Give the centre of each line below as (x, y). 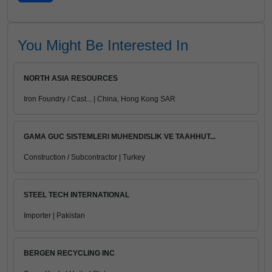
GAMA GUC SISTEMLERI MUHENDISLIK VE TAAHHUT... (120, 137)
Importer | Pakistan (54, 216)
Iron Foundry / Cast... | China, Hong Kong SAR (100, 99)
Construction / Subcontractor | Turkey (84, 157)
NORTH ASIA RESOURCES (71, 78)
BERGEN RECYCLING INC (69, 253)
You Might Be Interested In (103, 45)
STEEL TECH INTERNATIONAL (76, 195)
